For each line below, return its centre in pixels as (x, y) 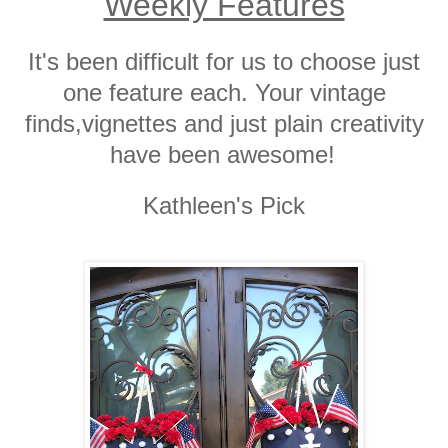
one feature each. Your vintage (224, 92)
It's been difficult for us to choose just (224, 61)
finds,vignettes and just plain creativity (224, 123)
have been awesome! (222, 154)
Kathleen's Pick (224, 205)
